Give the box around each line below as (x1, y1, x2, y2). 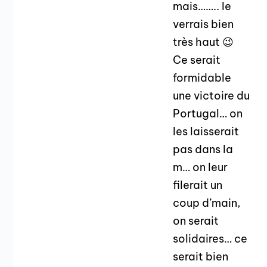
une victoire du (173, 89, 250, 103)
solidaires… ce (173, 232, 248, 246)
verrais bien (173, 17, 234, 32)
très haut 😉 (173, 35, 234, 49)
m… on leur (173, 160, 228, 175)
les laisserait (173, 125, 240, 139)
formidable (173, 71, 232, 85)
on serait (173, 214, 219, 228)
